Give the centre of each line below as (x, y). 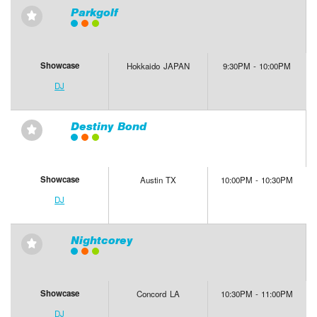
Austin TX (158, 180)
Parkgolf (94, 13)
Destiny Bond (108, 127)
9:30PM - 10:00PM (257, 66)
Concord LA (158, 294)
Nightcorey (101, 241)
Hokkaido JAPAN (158, 66)
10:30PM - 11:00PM (257, 294)
